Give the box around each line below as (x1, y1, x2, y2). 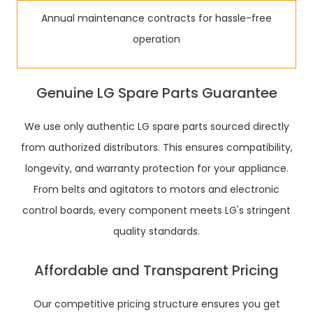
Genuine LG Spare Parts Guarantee (36, 83, 277, 103)
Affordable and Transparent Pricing (34, 261, 279, 280)
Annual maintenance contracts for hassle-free (41, 11, 272, 25)
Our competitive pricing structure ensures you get (33, 297, 280, 311)
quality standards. (113, 224, 200, 238)
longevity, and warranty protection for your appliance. (24, 161, 289, 175)
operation (133, 32, 180, 46)
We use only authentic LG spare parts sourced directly (24, 119, 289, 133)
